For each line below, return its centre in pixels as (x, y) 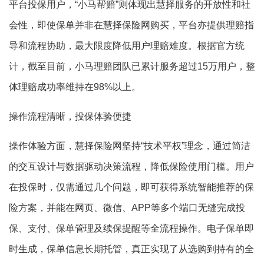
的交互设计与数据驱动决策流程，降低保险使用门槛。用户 (131, 167)
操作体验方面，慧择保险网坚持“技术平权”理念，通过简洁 (130, 146)
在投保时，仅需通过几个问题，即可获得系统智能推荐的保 (131, 187)
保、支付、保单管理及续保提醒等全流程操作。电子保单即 (131, 229)
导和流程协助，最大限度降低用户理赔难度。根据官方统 (127, 46)
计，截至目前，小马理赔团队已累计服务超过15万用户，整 (132, 67)
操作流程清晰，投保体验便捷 (70, 117)
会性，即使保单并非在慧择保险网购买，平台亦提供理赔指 (131, 25)
